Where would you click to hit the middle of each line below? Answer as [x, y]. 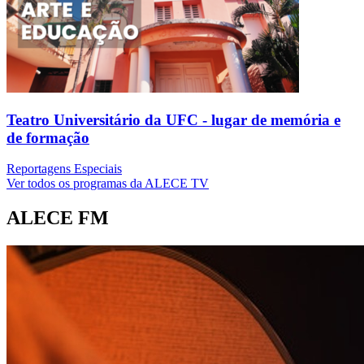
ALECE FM [58, 218]
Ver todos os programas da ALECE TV [108, 184]
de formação [48, 137]
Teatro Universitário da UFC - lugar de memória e [173, 119]
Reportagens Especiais [64, 169]
